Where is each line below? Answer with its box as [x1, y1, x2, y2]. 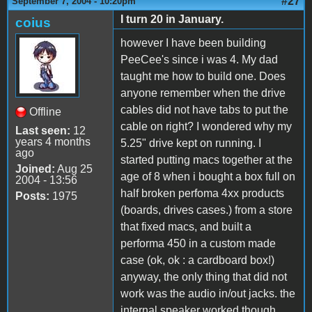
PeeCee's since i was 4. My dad [120, 53, 278, 65]
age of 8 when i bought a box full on [120, 170, 295, 182]
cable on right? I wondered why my [120, 120, 292, 132]
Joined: [15, 162, 55, 175]
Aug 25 [55, 162, 93, 175]
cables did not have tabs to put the [120, 103, 288, 116]
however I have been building [120, 36, 266, 49]
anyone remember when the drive [120, 86, 286, 99]
